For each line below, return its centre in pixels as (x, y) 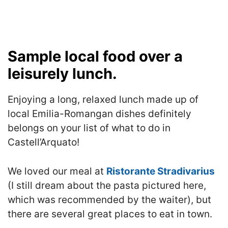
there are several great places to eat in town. (110, 214)
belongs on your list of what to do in (89, 128)
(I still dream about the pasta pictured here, (107, 185)
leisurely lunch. (62, 74)
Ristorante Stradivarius (161, 171)
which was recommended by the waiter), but (109, 199)
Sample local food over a (95, 56)
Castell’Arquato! (44, 142)
